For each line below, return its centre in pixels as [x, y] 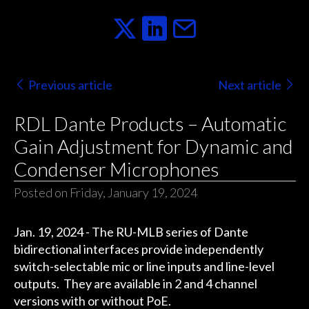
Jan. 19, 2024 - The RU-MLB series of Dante [131, 232]
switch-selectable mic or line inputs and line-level [144, 267]
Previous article [70, 84]
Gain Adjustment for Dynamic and [153, 147]
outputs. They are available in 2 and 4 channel [135, 284]
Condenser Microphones [116, 169]
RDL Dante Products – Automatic [150, 124]
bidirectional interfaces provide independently [138, 249]
